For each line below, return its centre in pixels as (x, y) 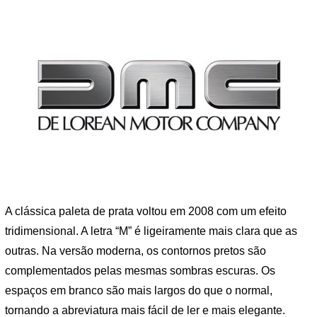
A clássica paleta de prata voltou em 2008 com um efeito (146, 212)
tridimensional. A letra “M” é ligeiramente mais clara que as (151, 231)
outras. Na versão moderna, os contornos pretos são (136, 251)
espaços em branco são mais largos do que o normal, (139, 291)
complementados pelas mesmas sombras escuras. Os (140, 271)
